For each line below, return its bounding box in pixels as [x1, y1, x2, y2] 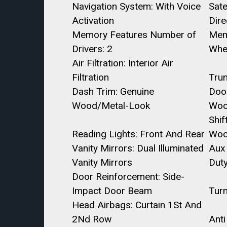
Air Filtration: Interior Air [72, 57, 173, 69]
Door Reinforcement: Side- [72, 171, 184, 182]
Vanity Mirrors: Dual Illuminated [72, 142, 204, 154]
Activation [72, 15, 114, 26]
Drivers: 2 [72, 43, 112, 55]
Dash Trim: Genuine [72, 86, 154, 97]
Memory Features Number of [72, 29, 196, 41]
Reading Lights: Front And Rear [72, 128, 205, 140]
